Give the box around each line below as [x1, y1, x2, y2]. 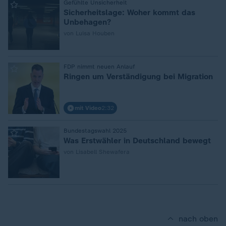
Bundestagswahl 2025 [64, 127, 127, 134]
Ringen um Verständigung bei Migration [64, 72, 213, 81]
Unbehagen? [64, 17, 111, 27]
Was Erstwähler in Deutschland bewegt [64, 136, 211, 145]
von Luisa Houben [64, 30, 115, 37]
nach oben [179, 214, 218, 223]
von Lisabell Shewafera [64, 148, 130, 155]
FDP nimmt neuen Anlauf [64, 63, 135, 70]
